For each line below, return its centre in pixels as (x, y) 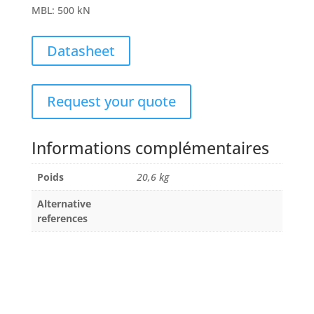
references (62, 218)
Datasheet (81, 51)
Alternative (64, 204)
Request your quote (111, 101)
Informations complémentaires (150, 148)
